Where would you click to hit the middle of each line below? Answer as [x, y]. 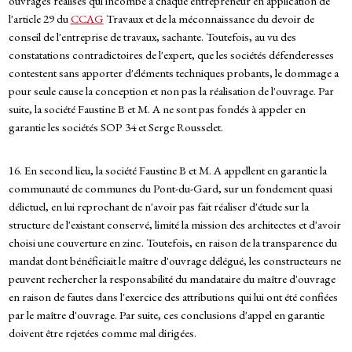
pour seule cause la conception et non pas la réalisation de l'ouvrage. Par [171, 91]
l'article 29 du [39, 19]
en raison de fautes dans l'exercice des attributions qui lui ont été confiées [173, 297]
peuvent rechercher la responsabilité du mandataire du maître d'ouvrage [172, 279]
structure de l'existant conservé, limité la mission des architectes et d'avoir [174, 225]
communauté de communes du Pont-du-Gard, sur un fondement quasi [170, 189]
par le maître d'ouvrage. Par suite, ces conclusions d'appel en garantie [166, 315]
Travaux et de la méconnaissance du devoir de [209, 19]
